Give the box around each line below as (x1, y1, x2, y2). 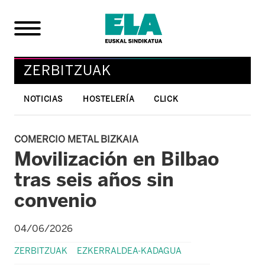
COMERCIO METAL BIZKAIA (14, 133, 138, 145)
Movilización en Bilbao (14, 147, 219, 170)
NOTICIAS (24, 94, 64, 104)
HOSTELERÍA (82, 94, 135, 104)
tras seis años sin (14, 168, 174, 191)
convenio (14, 189, 96, 212)
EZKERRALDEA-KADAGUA (77, 245, 182, 256)
